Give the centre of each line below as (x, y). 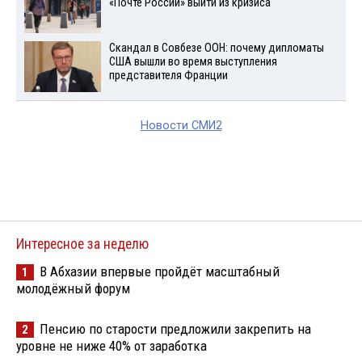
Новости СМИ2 (181, 125)
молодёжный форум (73, 288)
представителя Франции (168, 75)
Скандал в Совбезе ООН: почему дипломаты (216, 48)
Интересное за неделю (82, 244)
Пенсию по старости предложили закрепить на (175, 328)
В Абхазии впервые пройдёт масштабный (160, 271)
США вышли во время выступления (193, 61)
